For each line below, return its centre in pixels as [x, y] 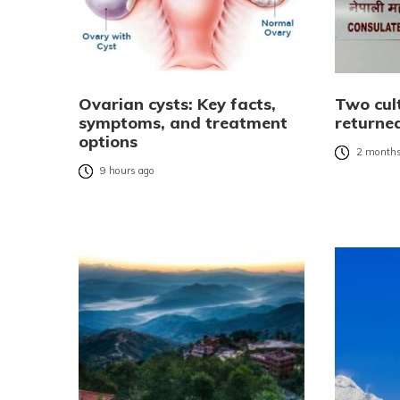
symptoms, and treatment [183, 123]
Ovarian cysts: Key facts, [177, 104]
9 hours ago [127, 171]
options [108, 142]
